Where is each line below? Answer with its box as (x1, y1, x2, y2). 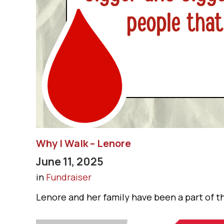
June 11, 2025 (36, 154, 103, 168)
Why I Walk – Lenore (36, 136, 131, 150)
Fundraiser (46, 171, 91, 183)
